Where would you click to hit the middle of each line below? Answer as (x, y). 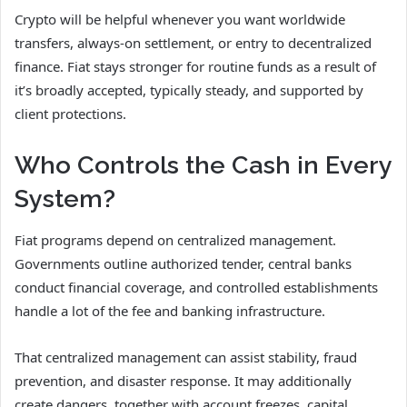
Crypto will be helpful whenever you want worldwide (180, 20)
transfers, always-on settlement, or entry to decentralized (193, 43)
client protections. (70, 114)
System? (65, 199)
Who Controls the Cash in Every (203, 165)
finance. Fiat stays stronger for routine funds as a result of (195, 67)
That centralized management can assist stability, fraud (186, 357)
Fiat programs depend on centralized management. (175, 239)
